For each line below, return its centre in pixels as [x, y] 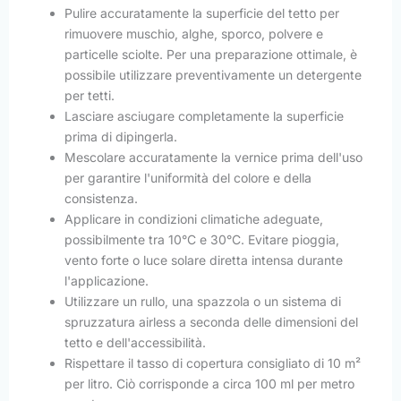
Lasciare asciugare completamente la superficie [204, 116]
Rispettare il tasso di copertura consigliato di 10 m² [213, 363]
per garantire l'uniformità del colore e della [188, 178]
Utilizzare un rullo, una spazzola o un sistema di [203, 302]
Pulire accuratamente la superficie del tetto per [202, 13]
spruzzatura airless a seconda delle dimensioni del [211, 322]
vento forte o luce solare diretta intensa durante [204, 260]
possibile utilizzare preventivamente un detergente [213, 75]
